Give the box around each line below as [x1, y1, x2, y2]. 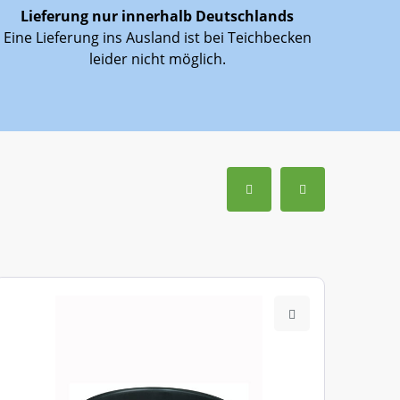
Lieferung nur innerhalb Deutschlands [21, 6, 294, 26]
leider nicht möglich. [88, 49, 226, 69]
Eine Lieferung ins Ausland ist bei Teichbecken [3, 28, 312, 47]
